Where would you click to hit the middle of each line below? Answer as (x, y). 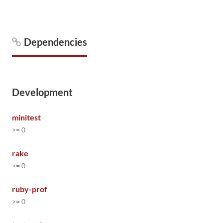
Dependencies (56, 42)
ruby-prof (30, 189)
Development (42, 92)
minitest (26, 117)
